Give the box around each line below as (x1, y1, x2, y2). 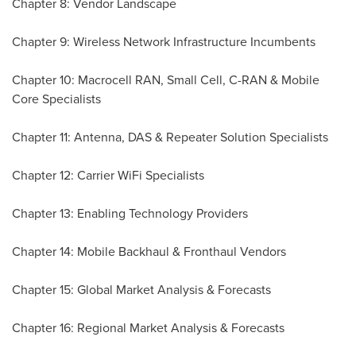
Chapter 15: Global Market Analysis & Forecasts (12, 281, 271, 300)
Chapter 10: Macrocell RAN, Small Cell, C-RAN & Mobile (12, 71, 319, 90)
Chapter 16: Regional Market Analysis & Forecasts (12, 319, 284, 338)
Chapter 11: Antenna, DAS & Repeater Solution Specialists (12, 128, 328, 147)
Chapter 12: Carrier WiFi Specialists (12, 166, 204, 185)
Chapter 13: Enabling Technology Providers (12, 204, 248, 223)
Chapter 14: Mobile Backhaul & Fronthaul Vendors (12, 242, 286, 261)
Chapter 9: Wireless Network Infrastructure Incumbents (12, 33, 315, 52)
